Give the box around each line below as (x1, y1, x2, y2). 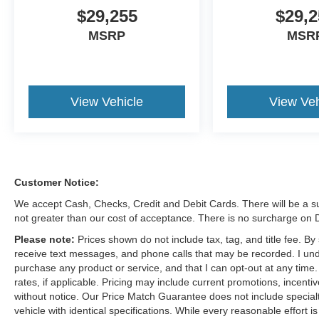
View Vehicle (70, 95, 144, 110)
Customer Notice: (14, 177, 99, 189)
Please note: (14, 234, 78, 246)
